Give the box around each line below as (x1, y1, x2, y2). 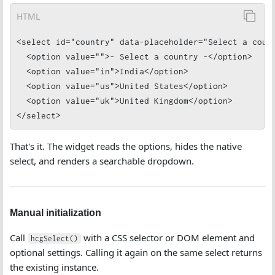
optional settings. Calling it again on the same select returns (10, 246, 262, 258)
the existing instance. (10, 261, 99, 273)
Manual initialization (10, 207, 101, 218)
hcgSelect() (31, 234, 78, 242)
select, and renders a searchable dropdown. (10, 155, 194, 167)
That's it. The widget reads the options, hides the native (10, 140, 242, 152)
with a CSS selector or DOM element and (81, 231, 255, 244)
